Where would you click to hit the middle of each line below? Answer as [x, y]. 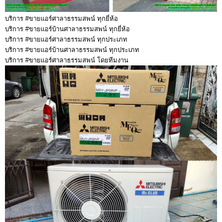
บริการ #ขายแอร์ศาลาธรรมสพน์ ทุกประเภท [67, 40]
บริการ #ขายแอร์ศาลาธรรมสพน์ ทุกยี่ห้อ [62, 19]
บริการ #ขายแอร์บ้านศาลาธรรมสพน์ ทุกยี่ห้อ [67, 29]
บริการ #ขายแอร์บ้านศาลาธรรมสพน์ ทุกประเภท [72, 50]
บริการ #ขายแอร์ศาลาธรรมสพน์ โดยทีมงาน [68, 60]
